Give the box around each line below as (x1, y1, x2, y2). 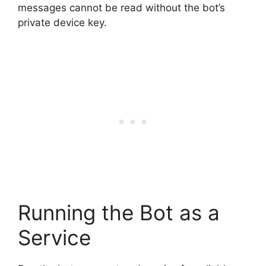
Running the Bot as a (18, 199, 220, 225)
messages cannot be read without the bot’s (18, 2, 225, 14)
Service (18, 224, 91, 250)
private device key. (18, 17, 107, 28)
